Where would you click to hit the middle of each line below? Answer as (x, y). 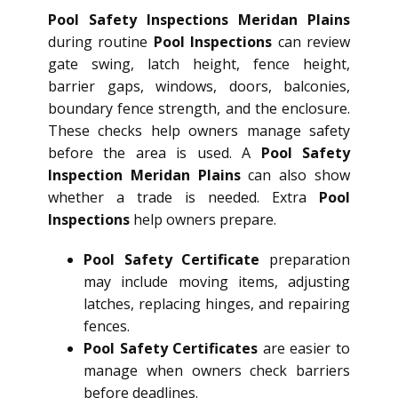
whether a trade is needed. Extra (183, 198)
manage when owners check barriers (217, 371)
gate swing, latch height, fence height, (199, 64)
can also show (295, 175)
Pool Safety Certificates (171, 349)
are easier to (304, 349)
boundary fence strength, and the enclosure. (199, 109)
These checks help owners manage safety (199, 131)
